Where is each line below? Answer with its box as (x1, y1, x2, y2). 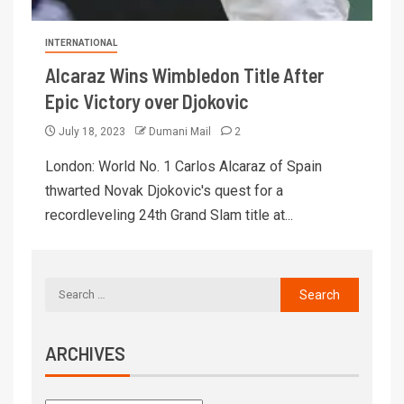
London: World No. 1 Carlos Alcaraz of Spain (45, 157, 322, 175)
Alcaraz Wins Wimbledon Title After (45, 62, 324, 87)
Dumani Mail (149, 124, 214, 138)
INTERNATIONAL (45, 37, 117, 48)
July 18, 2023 (56, 124, 128, 138)
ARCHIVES (45, 342, 125, 364)
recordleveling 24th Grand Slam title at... (45, 206, 293, 224)
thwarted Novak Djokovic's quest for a (45, 181, 283, 199)
